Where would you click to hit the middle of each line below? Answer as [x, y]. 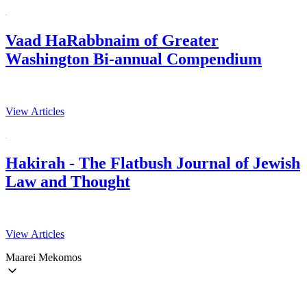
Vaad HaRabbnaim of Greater [112, 40]
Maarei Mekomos [44, 258]
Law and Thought [68, 182]
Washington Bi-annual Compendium [134, 59]
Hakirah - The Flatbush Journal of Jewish [153, 163]
